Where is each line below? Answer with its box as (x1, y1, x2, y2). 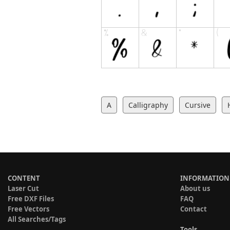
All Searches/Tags (8, 214, 66, 224)
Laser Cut (8, 183, 39, 193)
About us (180, 183, 210, 193)
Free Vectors (8, 204, 49, 214)
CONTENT (8, 173, 40, 183)
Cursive (185, 100, 210, 110)
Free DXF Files (8, 194, 54, 203)
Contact (180, 204, 207, 214)
